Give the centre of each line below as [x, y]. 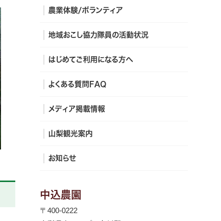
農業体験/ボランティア [86, 10]
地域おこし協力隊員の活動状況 [98, 35]
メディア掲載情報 [77, 109]
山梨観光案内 [71, 133]
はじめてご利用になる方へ [91, 59]
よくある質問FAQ [77, 84]
